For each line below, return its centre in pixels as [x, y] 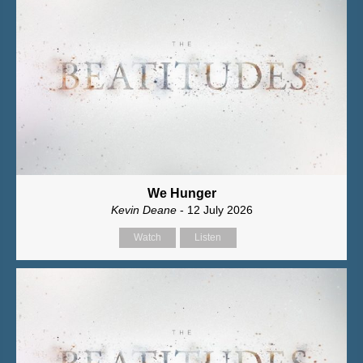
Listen [208, 237]
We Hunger [181, 193]
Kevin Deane [143, 209]
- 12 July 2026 [214, 209]
